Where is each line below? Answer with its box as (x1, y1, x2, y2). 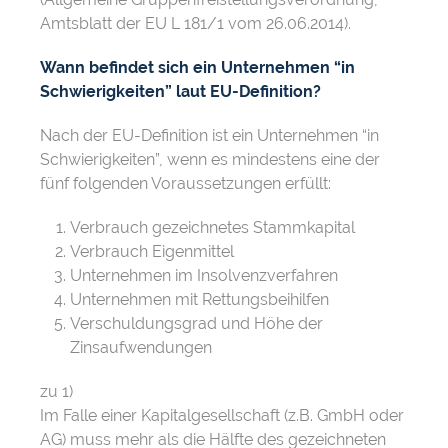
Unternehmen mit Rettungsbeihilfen (70, 290, 329, 309)
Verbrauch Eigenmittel (70, 242, 234, 261)
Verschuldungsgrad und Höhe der (70, 314, 323, 333)
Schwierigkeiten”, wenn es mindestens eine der (40, 150, 380, 169)
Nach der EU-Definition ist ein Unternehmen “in (40, 126, 379, 145)
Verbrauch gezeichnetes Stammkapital (70, 218, 355, 237)
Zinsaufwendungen (70, 338, 212, 357)
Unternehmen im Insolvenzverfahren (70, 266, 338, 285)
